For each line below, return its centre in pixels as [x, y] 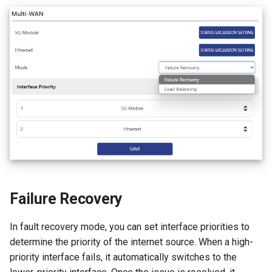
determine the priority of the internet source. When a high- [131, 242]
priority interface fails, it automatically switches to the [123, 257]
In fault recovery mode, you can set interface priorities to [130, 226]
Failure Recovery [66, 199]
